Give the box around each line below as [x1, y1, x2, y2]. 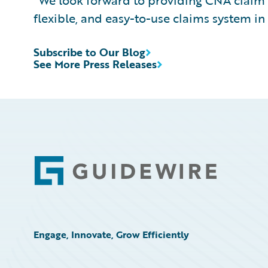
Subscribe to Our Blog [33, 44, 145, 60]
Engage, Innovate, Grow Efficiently [33, 227, 189, 242]
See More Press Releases [33, 56, 157, 72]
